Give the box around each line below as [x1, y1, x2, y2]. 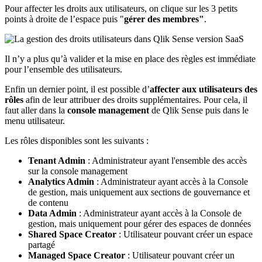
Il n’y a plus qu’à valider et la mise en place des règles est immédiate [5, 54, 256, 64]
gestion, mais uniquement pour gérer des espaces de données [28, 219, 251, 229]
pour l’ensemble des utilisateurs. [5, 64, 122, 75]
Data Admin [28, 208, 77, 219]
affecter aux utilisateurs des [150, 84, 257, 95]
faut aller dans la [5, 105, 67, 116]
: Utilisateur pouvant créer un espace [116, 229, 253, 240]
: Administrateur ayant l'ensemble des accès [85, 156, 247, 166]
